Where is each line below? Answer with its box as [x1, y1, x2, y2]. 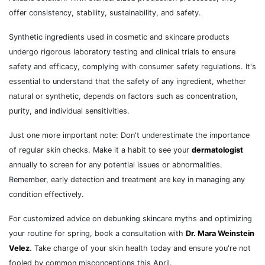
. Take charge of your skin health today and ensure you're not [30, 244, 251, 253]
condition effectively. [9, 190, 84, 199]
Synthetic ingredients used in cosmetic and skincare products [9, 33, 230, 42]
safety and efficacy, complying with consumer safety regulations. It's [9, 62, 256, 72]
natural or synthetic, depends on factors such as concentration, [9, 92, 238, 101]
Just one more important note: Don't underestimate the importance [9, 131, 250, 140]
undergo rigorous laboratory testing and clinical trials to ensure [9, 47, 235, 57]
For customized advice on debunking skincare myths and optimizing [9, 214, 252, 224]
